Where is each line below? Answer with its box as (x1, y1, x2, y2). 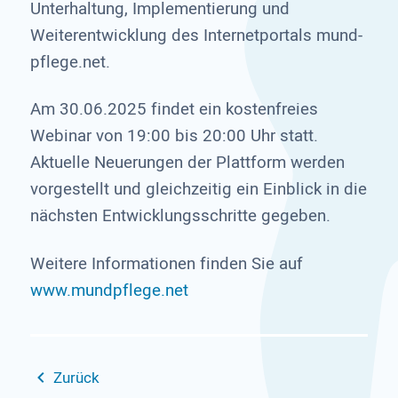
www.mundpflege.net (29, 277, 188, 303)
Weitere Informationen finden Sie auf (29, 251, 303, 276)
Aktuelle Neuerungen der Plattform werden (29, 150, 345, 176)
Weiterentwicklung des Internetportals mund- (29, 22, 362, 48)
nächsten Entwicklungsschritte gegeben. (29, 203, 330, 229)
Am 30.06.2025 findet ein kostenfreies (29, 97, 318, 123)
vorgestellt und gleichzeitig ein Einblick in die (29, 177, 367, 203)
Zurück (52, 366, 99, 389)
